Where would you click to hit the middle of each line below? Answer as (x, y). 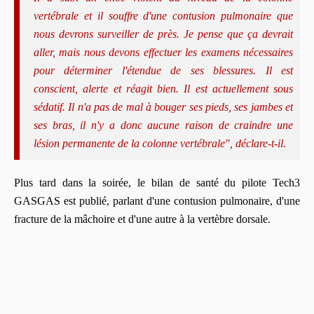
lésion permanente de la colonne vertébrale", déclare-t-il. (160, 143)
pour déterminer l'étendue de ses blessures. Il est (163, 70)
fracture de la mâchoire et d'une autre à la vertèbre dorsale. (142, 219)
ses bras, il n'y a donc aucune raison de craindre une (163, 125)
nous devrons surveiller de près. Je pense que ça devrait (163, 34)
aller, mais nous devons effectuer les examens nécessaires (163, 52)
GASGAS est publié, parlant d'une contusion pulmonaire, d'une (157, 200)
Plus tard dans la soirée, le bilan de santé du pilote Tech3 (157, 182)
